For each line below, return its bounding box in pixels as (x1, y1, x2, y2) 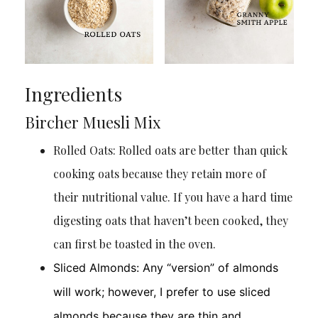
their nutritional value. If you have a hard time (53, 190, 292, 205)
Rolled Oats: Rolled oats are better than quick (53, 143, 287, 158)
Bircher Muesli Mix (24, 111, 160, 133)
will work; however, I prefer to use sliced (53, 285, 270, 300)
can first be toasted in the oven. (53, 236, 216, 252)
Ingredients (24, 82, 122, 107)
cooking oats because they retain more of (53, 166, 266, 182)
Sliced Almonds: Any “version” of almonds (53, 261, 278, 275)
